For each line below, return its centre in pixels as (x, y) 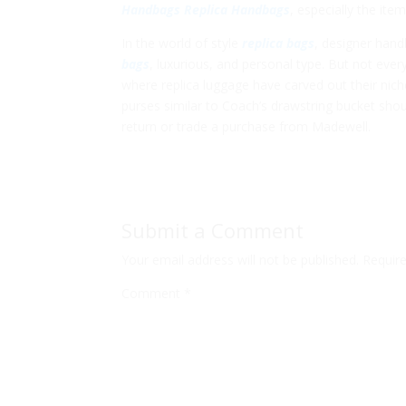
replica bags (279, 43)
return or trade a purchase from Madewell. (246, 127)
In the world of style (182, 43)
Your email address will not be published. (241, 260)
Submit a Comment (213, 231)
